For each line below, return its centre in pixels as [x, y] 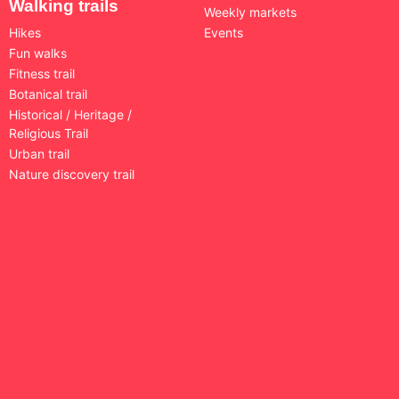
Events [224, 32]
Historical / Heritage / [70, 114]
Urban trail [39, 153]
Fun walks [38, 53]
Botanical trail [48, 94]
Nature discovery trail [72, 174]
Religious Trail [49, 133]
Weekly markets [250, 12]
